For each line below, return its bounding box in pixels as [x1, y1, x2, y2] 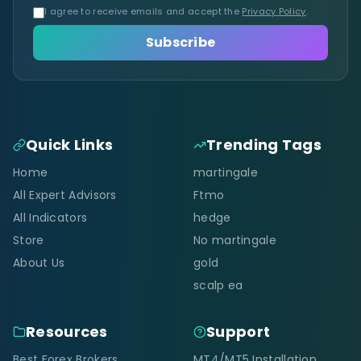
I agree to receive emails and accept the [44, 4, 243, 18]
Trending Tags [206, 134, 322, 155]
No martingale [193, 231, 276, 248]
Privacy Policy [242, 4, 306, 18]
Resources [26, 321, 108, 342]
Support [206, 321, 271, 342]
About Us [13, 254, 65, 271]
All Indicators [13, 209, 88, 226]
